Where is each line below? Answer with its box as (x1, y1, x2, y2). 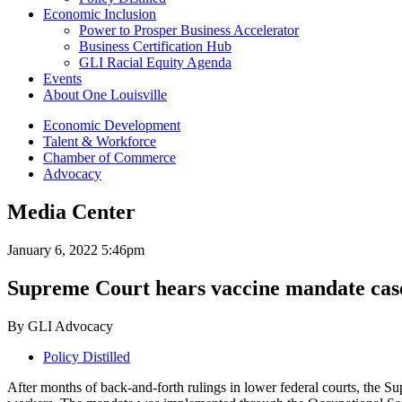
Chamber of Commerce (43, 150, 176, 165)
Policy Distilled (43, 348, 130, 364)
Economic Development (43, 118, 180, 133)
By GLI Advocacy (7, 318, 113, 334)
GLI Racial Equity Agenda (79, 55, 232, 70)
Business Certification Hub (79, 39, 232, 54)
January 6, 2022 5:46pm (7, 241, 144, 258)
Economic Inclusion (43, 6, 156, 22)
